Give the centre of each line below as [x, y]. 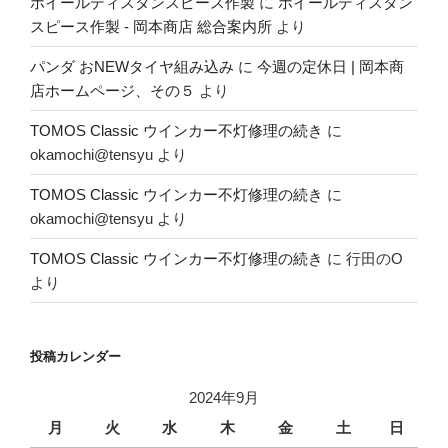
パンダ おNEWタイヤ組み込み [132, 66]
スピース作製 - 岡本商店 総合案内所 [151, 26]
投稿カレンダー [75, 357]
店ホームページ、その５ [112, 90]
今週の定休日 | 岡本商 [330, 66]
